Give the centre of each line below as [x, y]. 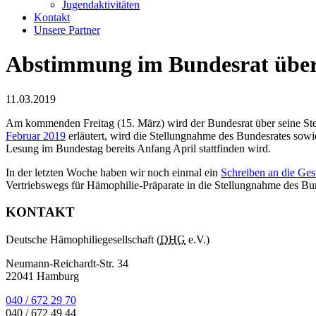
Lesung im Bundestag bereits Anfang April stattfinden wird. [140, 148]
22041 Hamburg [42, 276]
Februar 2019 [36, 135]
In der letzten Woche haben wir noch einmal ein [113, 172]
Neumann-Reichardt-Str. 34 [67, 264]
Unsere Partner [67, 30]
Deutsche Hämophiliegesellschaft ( [83, 240]
